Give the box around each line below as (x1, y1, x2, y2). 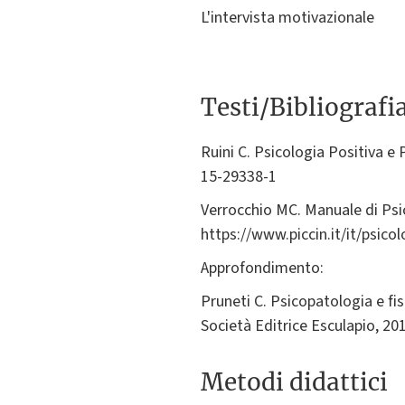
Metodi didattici (201, 367, 388, 398)
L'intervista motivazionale (201, 6, 374, 30)
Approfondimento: (201, 257, 327, 280)
